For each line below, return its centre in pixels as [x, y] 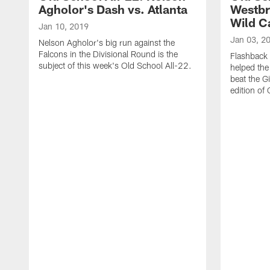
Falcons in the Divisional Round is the [108, 54]
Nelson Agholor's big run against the [107, 42]
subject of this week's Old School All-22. [115, 65]
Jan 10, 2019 [64, 26]
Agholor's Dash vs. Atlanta [113, 9]
